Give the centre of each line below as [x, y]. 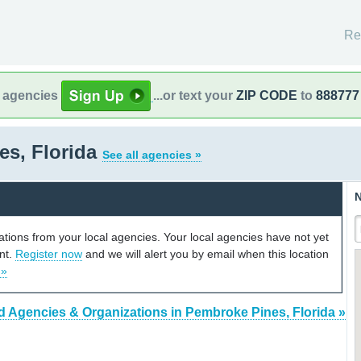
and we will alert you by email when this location [205, 253]
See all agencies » [152, 155]
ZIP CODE [267, 95]
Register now [49, 253]
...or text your [195, 95]
